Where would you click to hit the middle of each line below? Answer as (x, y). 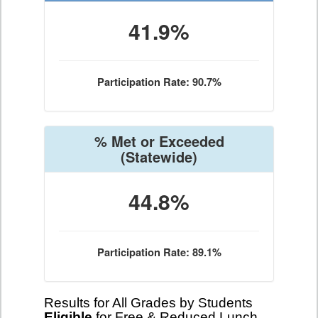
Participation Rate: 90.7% (159, 82)
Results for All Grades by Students (148, 303)
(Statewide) (159, 157)
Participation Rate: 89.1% (159, 252)
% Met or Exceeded (159, 141)
